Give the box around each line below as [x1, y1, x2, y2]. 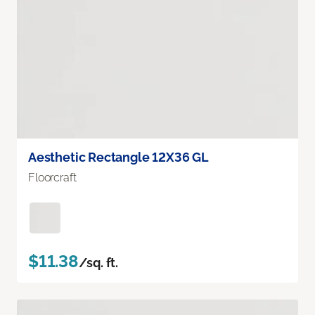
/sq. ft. [78, 255, 119, 270]
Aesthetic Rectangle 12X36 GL [28, 149, 209, 165]
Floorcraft [28, 170, 77, 184]
